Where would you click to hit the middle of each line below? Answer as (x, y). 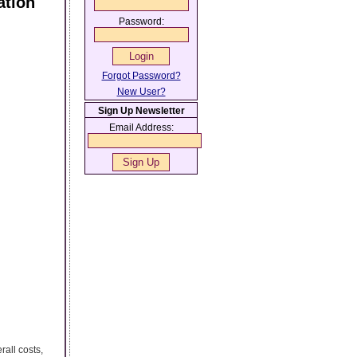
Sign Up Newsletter (141, 111)
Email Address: (141, 127)
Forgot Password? (141, 76)
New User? (141, 92)
